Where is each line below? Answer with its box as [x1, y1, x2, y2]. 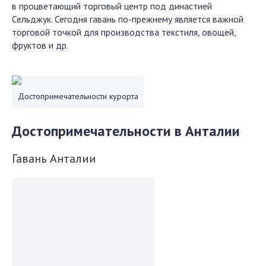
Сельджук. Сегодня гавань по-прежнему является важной [12, 13, 243, 25]
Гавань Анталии [12, 151, 96, 166]
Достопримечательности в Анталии [12, 122, 240, 140]
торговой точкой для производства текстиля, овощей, [12, 26, 236, 38]
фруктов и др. [12, 39, 68, 51]
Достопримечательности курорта [18, 91, 138, 102]
